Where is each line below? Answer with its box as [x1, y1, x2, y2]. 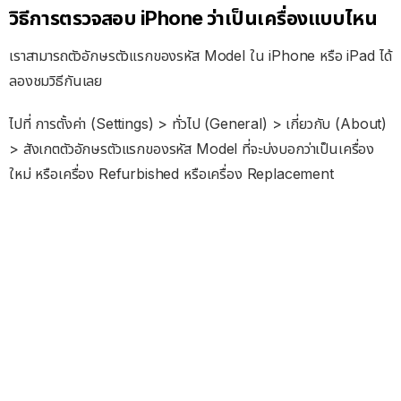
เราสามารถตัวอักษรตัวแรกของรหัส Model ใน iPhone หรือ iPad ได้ [9, 47, 392, 65]
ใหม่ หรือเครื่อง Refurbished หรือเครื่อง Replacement [9, 165, 334, 183]
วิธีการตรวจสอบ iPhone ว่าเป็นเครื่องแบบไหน [9, 6, 378, 30]
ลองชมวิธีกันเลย [9, 72, 103, 90]
